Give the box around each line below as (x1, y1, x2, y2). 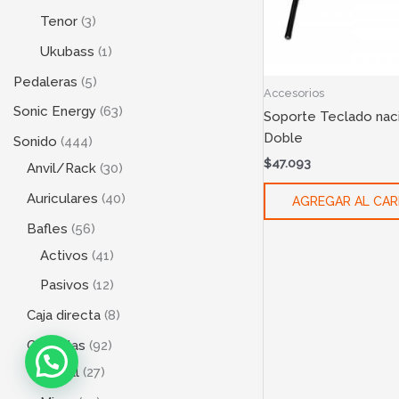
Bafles (27, 220, 68, 237)
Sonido (13, 134, 57, 151)
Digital (40, 363, 79, 380)
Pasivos (40, 277, 89, 294)
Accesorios (263, 85, 324, 100)
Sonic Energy (13, 103, 96, 120)
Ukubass (40, 43, 94, 60)
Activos (40, 247, 88, 264)
